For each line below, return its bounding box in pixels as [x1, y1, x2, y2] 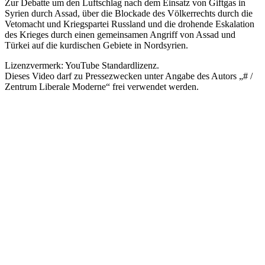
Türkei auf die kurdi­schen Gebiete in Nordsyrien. [5, 40, 188, 50]
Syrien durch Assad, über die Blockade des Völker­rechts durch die [5, 8, 253, 18]
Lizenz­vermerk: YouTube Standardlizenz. [5, 60, 159, 70]
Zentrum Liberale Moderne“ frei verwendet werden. [5, 81, 199, 92]
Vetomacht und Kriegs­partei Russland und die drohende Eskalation [5, 18, 254, 29]
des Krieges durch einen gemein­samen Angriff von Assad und [5, 29, 235, 40]
